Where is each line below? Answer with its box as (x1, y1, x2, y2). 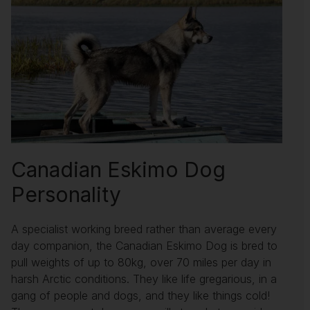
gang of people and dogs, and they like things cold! (11, 289, 273, 303)
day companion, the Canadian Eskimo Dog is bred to (11, 239, 277, 253)
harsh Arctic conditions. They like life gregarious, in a (11, 272, 277, 286)
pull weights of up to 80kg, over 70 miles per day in (11, 255, 271, 270)
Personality (11, 182, 121, 208)
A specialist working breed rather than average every (11, 222, 277, 237)
